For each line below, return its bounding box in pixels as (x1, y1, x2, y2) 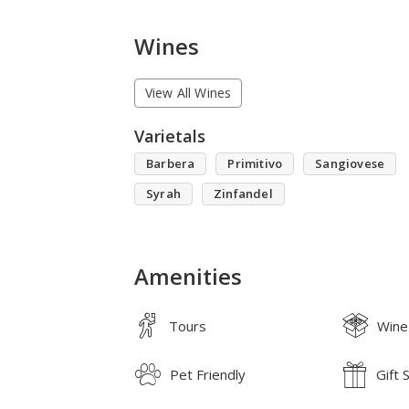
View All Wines (144, 84, 232, 102)
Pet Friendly (170, 364, 246, 383)
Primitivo (227, 154, 283, 172)
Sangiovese (315, 154, 385, 172)
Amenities (134, 261, 242, 291)
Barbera (146, 154, 195, 172)
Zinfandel (214, 184, 273, 202)
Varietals (134, 124, 205, 147)
